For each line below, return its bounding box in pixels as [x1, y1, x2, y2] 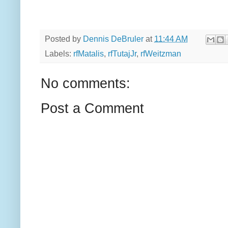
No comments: [41, 76, 130, 92]
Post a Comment [41, 101, 144, 117]
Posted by [45, 34, 83, 44]
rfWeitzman [140, 49, 181, 59]
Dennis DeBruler [83, 34, 144, 44]
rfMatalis [73, 49, 104, 59]
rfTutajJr [108, 49, 136, 59]
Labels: [45, 49, 73, 59]
